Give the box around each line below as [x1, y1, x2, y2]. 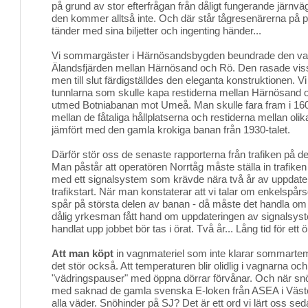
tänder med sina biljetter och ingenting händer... [52, 25, 261, 36]
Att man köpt [52, 247, 113, 259]
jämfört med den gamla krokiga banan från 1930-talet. [52, 124, 290, 135]
